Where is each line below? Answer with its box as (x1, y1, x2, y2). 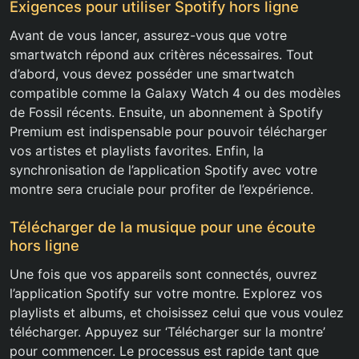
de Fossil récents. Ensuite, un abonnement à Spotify (10, 104, 323, 121)
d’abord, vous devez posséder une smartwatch (10, 66, 294, 83)
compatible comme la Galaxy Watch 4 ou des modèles (10, 85, 341, 102)
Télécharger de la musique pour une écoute (10, 218, 316, 236)
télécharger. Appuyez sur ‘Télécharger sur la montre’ (10, 324, 325, 341)
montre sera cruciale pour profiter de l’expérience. (10, 181, 313, 198)
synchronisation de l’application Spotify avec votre (10, 162, 317, 179)
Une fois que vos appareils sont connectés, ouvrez (10, 266, 317, 283)
